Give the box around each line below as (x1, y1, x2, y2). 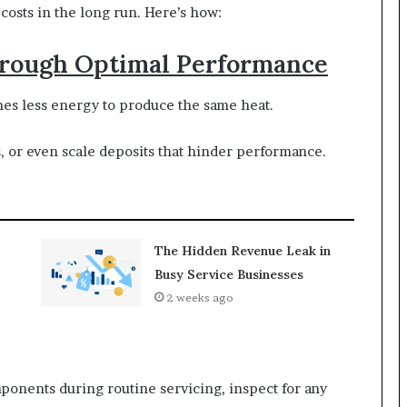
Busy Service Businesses (154, 265, 303, 283)
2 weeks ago (165, 290, 233, 304)
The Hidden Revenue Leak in (154, 242, 331, 259)
